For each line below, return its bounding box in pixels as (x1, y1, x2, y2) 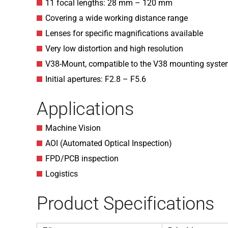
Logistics (45, 169, 78, 179)
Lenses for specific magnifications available (45, 28, 203, 38)
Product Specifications (37, 193, 215, 214)
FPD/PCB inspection (45, 154, 119, 163)
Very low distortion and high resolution (45, 44, 183, 53)
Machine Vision (45, 123, 101, 133)
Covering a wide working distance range (45, 13, 188, 23)
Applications (37, 98, 134, 120)
